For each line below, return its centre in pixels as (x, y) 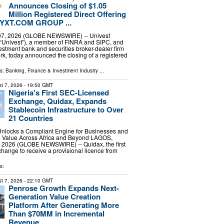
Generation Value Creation (54, 196)
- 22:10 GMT (37, 180)
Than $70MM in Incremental (56, 213)
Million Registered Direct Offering (67, 14)
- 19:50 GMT (37, 85)
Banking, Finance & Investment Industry (51, 70)
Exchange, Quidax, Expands (57, 101)
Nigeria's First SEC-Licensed (58, 92)
